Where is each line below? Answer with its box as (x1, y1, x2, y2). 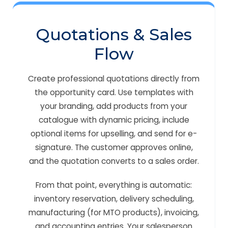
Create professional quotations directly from (28, 73, 199, 84)
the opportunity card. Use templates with (34, 87, 193, 98)
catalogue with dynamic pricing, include (38, 115, 189, 125)
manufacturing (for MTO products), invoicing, (28, 207, 199, 218)
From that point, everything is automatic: (36, 180, 192, 190)
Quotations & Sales (36, 24, 192, 44)
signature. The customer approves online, (35, 142, 193, 153)
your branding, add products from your (40, 101, 187, 111)
